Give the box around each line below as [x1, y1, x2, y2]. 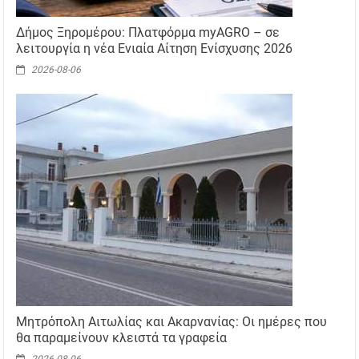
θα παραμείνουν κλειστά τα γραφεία [16, 330, 228, 346]
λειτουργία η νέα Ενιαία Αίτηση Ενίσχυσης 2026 [16, 41, 293, 57]
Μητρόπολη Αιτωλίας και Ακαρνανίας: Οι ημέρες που [16, 314, 328, 330]
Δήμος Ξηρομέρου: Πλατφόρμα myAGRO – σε [16, 25, 280, 41]
